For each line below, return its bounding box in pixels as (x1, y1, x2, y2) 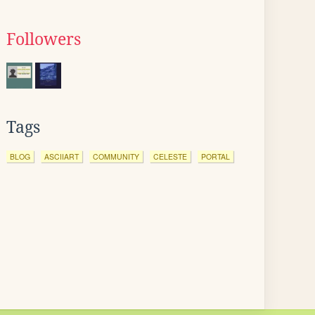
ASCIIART (44, 151, 79, 162)
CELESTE (153, 151, 187, 162)
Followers (6, 30, 81, 49)
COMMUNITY (93, 151, 139, 162)
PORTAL (201, 151, 230, 162)
